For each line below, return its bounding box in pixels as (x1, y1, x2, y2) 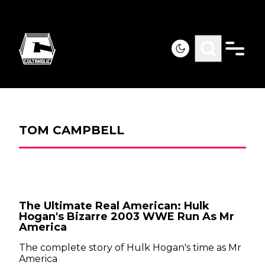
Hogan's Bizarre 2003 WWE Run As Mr (19, 210, 234, 223)
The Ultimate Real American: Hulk (19, 199, 209, 212)
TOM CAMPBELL (19, 123, 124, 137)
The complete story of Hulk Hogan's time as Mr (19, 242, 241, 253)
